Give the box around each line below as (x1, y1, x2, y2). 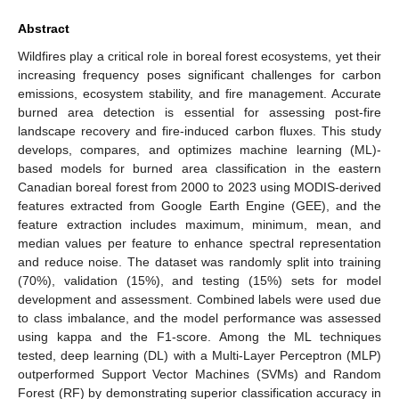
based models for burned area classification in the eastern (18, 160, 381, 175)
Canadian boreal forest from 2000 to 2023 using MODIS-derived (18, 179, 381, 194)
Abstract (18, 20, 69, 36)
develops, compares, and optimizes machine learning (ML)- (18, 142, 381, 157)
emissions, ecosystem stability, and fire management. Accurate (18, 85, 381, 101)
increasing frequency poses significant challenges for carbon (18, 67, 381, 82)
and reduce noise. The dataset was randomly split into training (18, 254, 381, 269)
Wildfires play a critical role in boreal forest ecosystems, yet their (18, 48, 381, 63)
